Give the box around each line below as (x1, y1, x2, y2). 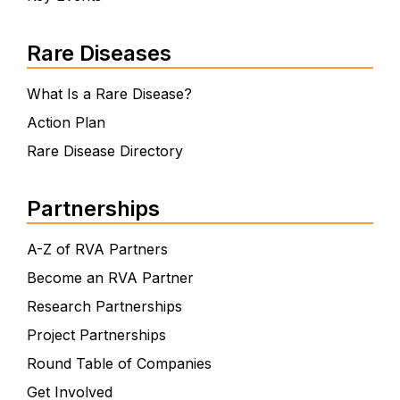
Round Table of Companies (26, 354, 212, 373)
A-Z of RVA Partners (26, 240, 168, 259)
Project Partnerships (26, 326, 166, 345)
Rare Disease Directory (26, 142, 183, 161)
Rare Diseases (26, 40, 171, 67)
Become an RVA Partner (26, 269, 194, 287)
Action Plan (26, 113, 105, 132)
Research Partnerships (26, 297, 182, 316)
